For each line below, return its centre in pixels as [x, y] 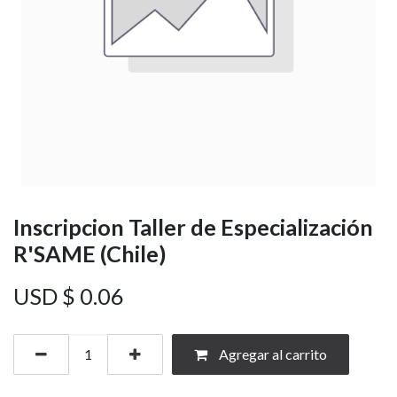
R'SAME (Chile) [90, 253]
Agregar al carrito [272, 354]
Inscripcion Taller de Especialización [193, 226]
